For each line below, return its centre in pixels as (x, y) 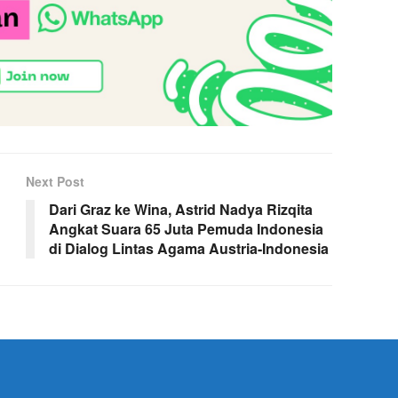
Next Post (55, 181)
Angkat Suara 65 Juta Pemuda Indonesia (186, 228)
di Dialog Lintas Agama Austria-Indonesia (189, 248)
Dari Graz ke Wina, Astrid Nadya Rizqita (181, 209)
